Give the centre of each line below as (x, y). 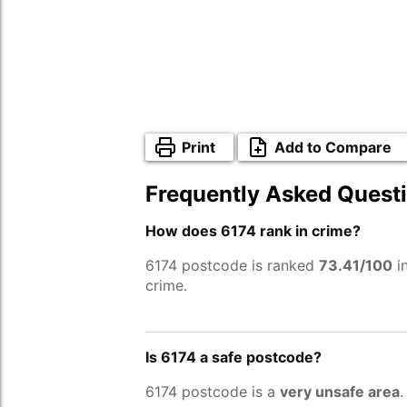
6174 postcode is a (213, 392)
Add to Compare (333, 147)
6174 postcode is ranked (232, 265)
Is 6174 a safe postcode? (233, 357)
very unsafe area (340, 392)
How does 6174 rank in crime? (253, 231)
